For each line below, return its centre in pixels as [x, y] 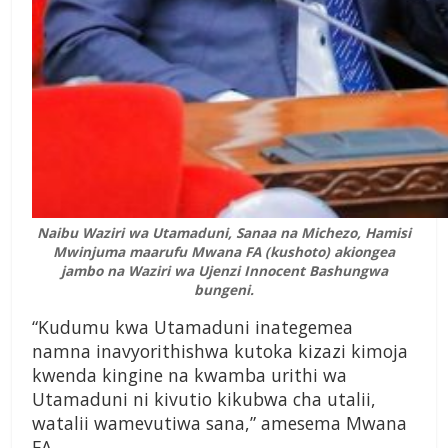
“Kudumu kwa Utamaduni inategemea [192, 327]
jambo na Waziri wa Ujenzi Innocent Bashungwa [224, 271]
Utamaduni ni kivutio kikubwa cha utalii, [204, 399]
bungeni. [224, 290]
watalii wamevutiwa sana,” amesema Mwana [219, 423]
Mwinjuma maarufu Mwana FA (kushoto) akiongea [224, 252]
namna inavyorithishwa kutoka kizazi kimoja [220, 351]
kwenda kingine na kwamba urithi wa [189, 375]
